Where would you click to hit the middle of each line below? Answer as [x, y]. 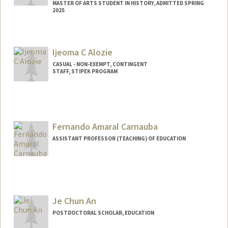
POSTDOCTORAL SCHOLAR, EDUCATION [103, 212]
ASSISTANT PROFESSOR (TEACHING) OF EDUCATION [119, 138]
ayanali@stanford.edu [56, 46]
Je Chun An [74, 201]
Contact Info [44, 36]
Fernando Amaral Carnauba [105, 126]
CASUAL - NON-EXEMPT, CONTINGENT [100, 64]
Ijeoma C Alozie [82, 52]
